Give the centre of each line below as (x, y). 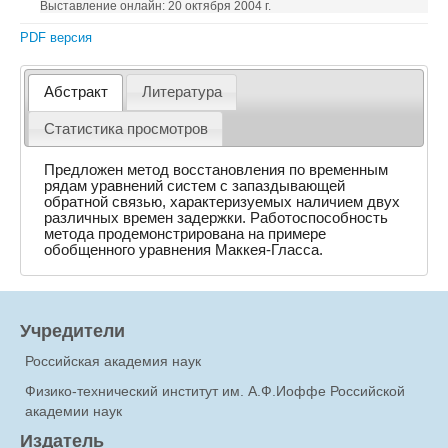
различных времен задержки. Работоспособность (216, 217)
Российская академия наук (113, 361)
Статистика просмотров (125, 128)
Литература (181, 92)
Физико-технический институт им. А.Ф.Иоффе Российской (215, 391)
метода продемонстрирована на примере (185, 233)
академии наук (73, 411)
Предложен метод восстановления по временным (216, 169)
